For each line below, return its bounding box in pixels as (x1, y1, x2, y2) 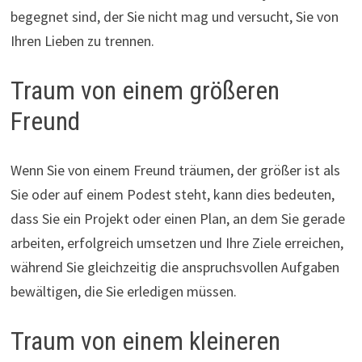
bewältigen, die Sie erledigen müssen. (10, 281, 237, 301)
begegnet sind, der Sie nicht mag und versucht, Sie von (10, 7, 339, 27)
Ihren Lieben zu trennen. (10, 32, 154, 51)
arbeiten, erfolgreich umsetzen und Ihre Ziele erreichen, (10, 233, 343, 252)
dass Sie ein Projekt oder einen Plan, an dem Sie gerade (10, 208, 345, 228)
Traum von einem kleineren (10, 325, 280, 356)
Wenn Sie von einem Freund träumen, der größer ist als (10, 160, 340, 179)
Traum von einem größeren (10, 75, 280, 107)
